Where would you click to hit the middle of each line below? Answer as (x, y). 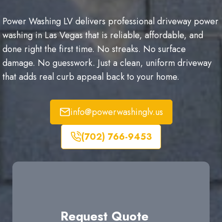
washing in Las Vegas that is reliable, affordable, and (103, 35)
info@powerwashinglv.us (116, 112)
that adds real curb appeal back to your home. (91, 77)
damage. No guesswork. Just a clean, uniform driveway (107, 63)
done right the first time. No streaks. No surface (94, 49)
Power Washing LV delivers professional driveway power (111, 21)
